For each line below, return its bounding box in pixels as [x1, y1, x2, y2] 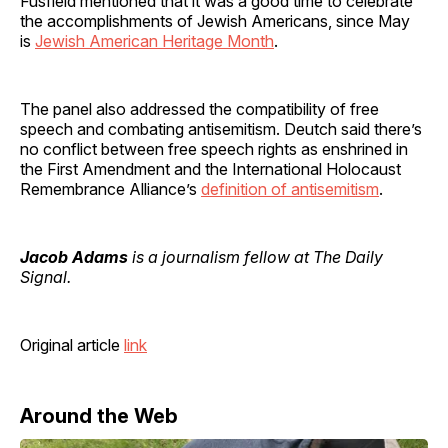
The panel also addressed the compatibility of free [20, 98, 379, 119]
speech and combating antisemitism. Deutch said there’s [20, 118, 422, 139]
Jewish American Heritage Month [35, 30, 274, 51]
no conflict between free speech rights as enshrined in [20, 138, 408, 159]
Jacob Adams [20, 246, 128, 267]
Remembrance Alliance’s [20, 178, 201, 199]
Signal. [20, 266, 71, 287]
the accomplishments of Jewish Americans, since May [20, 10, 410, 31]
